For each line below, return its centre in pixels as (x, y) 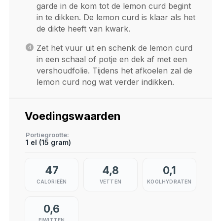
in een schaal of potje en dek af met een (111, 59)
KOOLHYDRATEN (169, 181)
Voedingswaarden (72, 116)
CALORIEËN (52, 181)
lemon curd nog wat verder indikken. (105, 82)
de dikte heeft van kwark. (83, 28)
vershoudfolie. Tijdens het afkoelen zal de (114, 70)
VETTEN (110, 181)
